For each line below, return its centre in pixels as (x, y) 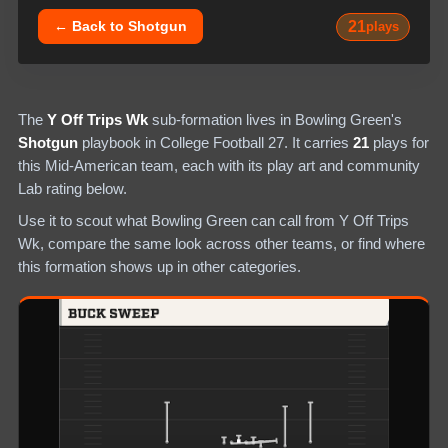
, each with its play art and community (297, 166)
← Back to (91, 26)
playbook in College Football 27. (185, 143)
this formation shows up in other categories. (159, 266)
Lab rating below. (72, 189)
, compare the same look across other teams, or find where (232, 243)
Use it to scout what (84, 220)
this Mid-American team (96, 166)
